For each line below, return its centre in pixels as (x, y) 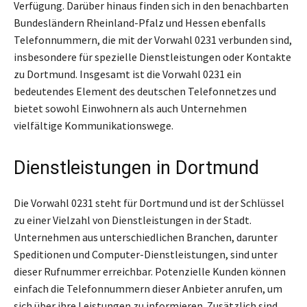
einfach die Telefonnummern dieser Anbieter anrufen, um (148, 288)
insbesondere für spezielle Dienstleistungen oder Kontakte (152, 57)
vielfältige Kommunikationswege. (94, 125)
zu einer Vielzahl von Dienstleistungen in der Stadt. (133, 220)
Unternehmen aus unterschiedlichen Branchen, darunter (146, 237)
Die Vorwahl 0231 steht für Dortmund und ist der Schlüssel (149, 202)
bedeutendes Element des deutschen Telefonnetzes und (145, 91)
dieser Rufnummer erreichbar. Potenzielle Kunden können (150, 271)
